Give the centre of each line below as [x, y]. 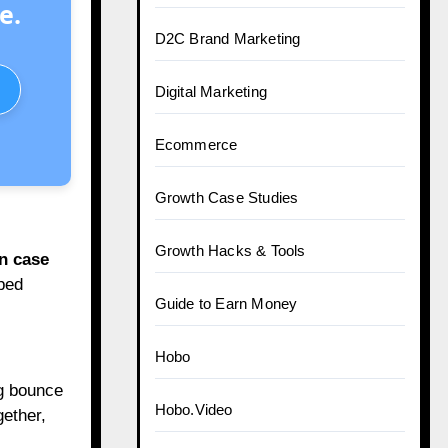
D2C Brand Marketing [227, 38]
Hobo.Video [193, 409]
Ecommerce [196, 144]
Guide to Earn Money [226, 303]
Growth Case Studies [226, 197]
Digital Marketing [210, 91]
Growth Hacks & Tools [230, 250]
